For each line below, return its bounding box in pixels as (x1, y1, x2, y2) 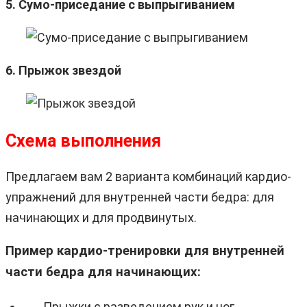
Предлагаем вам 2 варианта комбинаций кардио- (5, 169, 291, 184)
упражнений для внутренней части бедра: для (5, 189, 274, 204)
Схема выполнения (5, 130, 161, 151)
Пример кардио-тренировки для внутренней (5, 243, 284, 258)
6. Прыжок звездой (5, 62, 121, 77)
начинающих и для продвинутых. (5, 210, 197, 225)
